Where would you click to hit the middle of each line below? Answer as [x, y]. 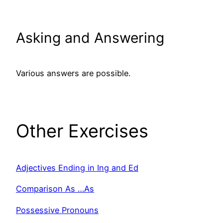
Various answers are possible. [73, 73]
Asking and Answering [90, 38]
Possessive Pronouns [57, 210]
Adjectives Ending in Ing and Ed [77, 168]
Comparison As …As [55, 189]
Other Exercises [82, 131]
